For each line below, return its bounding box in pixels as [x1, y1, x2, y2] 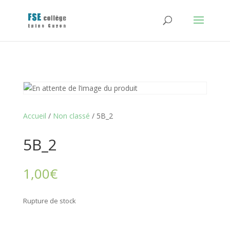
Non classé [52, 111, 90, 121]
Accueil [23, 111, 46, 121]
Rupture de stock [23, 196, 76, 205]
